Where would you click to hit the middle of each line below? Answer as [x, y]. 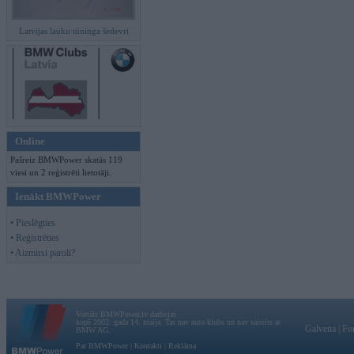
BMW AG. [93, 330]
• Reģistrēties [35, 238]
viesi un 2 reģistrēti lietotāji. [61, 172]
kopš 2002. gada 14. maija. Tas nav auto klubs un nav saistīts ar [178, 322]
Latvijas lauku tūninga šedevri [73, 31]
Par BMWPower [102, 346]
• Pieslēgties [33, 223]
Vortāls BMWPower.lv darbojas [126, 314]
